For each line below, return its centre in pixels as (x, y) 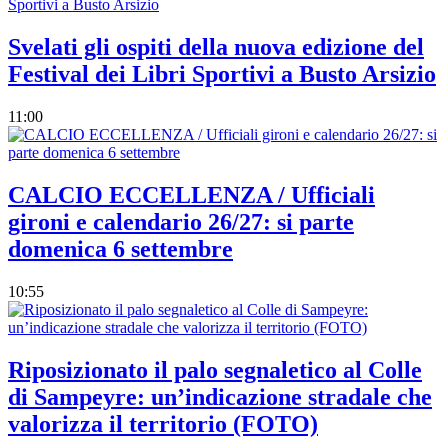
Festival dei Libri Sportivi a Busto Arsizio (222, 74)
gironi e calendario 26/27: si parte (181, 221)
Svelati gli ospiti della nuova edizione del (216, 47)
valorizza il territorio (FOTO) (163, 423)
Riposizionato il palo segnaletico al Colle (215, 369)
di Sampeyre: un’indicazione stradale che (220, 396)
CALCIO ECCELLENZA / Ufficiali (191, 194)
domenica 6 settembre (120, 248)
